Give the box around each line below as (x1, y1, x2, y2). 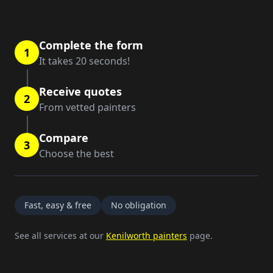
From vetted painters (39, 101, 136, 114)
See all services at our (15, 230, 106, 241)
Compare (39, 130, 88, 145)
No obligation (111, 199, 166, 211)
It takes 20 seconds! (39, 54, 130, 68)
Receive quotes (39, 84, 122, 99)
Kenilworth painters (106, 230, 187, 241)
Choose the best (39, 147, 114, 160)
